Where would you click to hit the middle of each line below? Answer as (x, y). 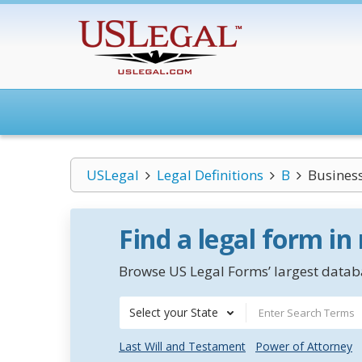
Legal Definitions (210, 175)
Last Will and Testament (182, 346)
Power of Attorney (304, 346)
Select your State (174, 312)
